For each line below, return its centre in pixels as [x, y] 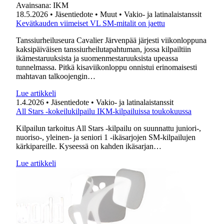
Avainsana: [34, 5]
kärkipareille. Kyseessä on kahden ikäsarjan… [89, 146]
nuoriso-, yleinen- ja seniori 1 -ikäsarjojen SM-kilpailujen [106, 137]
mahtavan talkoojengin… [56, 76]
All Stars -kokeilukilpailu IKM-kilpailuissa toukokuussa [104, 111]
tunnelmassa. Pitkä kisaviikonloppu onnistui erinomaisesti [106, 67]
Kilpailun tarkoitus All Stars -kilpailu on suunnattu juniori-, [108, 128]
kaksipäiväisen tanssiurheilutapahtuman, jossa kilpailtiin [103, 49]
